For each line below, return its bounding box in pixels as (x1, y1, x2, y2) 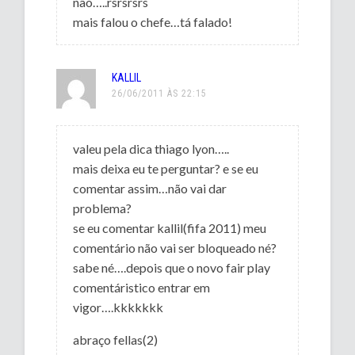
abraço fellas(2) (73, 331, 158, 347)
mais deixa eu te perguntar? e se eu (73, 160, 259, 176)
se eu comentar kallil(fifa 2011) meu (73, 219, 267, 235)
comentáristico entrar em (73, 279, 211, 295)
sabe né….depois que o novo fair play (73, 259, 271, 275)
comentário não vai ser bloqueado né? (73, 239, 277, 255)
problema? (73, 200, 132, 216)
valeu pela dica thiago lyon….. (73, 140, 230, 156)
